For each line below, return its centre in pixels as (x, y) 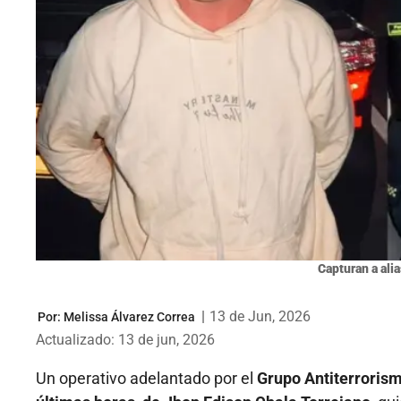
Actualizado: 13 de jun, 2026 (125, 340)
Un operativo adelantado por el (146, 379)
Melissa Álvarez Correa (129, 316)
